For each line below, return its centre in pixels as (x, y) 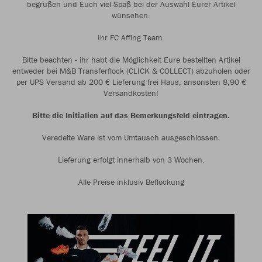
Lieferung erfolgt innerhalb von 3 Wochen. (131, 160)
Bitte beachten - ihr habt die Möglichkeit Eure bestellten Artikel (131, 60)
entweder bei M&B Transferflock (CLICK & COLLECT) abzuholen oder (131, 71)
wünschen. (131, 15)
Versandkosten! (131, 93)
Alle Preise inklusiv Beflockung (131, 182)
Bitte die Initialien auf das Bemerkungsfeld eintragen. (131, 115)
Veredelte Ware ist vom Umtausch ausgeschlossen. (131, 137)
